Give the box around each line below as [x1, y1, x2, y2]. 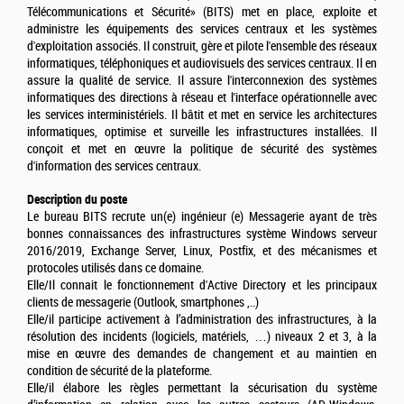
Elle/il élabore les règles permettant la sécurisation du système [27, 381, 377, 397]
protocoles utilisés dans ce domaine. [27, 261, 204, 277]
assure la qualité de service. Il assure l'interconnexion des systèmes [27, 73, 377, 89]
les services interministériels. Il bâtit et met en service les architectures [27, 107, 377, 124]
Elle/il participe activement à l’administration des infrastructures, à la [27, 312, 377, 328]
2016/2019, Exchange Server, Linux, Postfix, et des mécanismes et [27, 243, 377, 260]
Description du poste [27, 192, 127, 207]
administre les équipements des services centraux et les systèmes [27, 22, 377, 38]
